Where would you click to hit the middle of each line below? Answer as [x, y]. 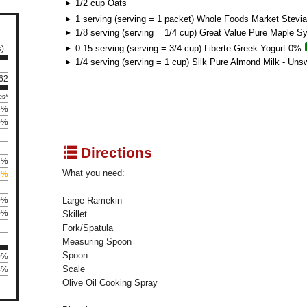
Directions [114, 153]
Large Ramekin [92, 201]
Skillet [75, 214]
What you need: [94, 173]
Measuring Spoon [97, 242]
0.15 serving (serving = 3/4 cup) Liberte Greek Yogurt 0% [188, 48]
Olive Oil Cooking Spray [110, 283]
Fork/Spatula [88, 228]
